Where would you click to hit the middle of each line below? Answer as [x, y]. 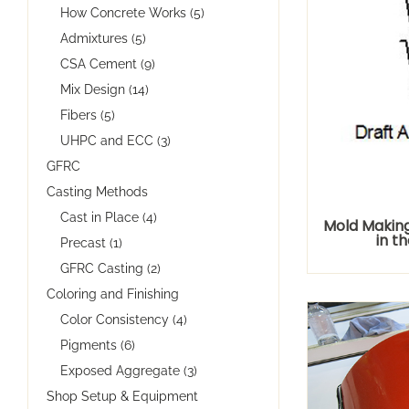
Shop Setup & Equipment [122, 396]
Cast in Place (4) [109, 217]
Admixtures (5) [103, 38]
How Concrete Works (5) [132, 12]
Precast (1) [91, 242]
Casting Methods [97, 191]
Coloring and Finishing [113, 294]
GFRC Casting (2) [110, 268]
